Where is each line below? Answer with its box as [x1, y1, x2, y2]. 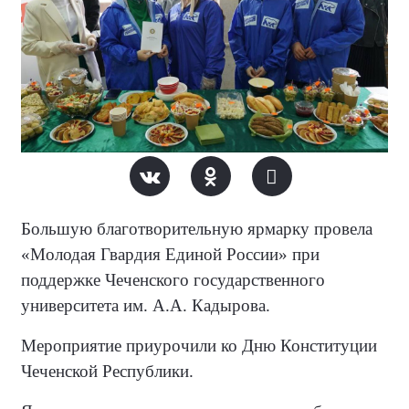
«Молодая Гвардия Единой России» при [21, 245, 320, 264]
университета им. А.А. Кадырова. [21, 296, 270, 315]
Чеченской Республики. [21, 362, 194, 381]
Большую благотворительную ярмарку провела [21, 219, 372, 238]
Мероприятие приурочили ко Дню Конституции [21, 336, 377, 355]
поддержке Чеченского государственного [21, 270, 325, 289]
